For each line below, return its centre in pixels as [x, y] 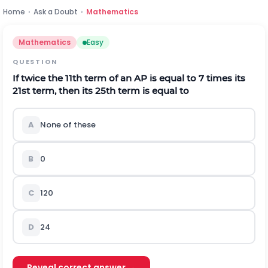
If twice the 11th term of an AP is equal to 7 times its [129, 78]
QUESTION [35, 62]
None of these [68, 125]
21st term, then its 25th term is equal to [101, 91]
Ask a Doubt [56, 12]
